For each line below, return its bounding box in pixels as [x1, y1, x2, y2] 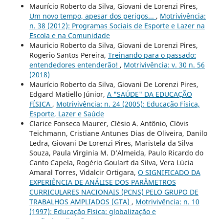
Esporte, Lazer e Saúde [29, 109, 104, 118]
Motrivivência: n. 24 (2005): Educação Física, [56, 99, 200, 109]
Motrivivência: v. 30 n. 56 [123, 60, 205, 69]
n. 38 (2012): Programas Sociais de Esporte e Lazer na [29, 21, 205, 30]
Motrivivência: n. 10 [135, 197, 199, 206]
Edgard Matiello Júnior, [29, 89, 107, 99]
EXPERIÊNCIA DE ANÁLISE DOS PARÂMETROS [29, 177, 176, 187]
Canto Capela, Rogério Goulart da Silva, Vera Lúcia [29, 157, 194, 167]
